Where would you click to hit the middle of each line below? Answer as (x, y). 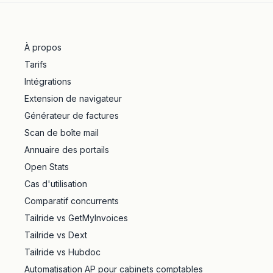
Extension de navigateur (73, 98)
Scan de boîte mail (62, 133)
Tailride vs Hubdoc (62, 252)
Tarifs (36, 64)
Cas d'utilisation (56, 184)
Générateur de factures (72, 115)
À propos (43, 47)
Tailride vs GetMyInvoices (76, 218)
